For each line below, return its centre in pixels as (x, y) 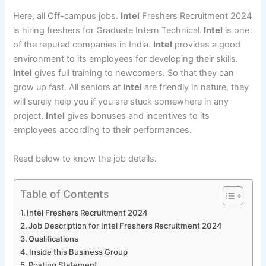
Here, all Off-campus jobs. (67, 16)
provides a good (207, 45)
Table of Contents (64, 194)
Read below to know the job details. (85, 158)
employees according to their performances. (103, 130)
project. (30, 116)
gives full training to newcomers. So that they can (133, 73)
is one (236, 31)
